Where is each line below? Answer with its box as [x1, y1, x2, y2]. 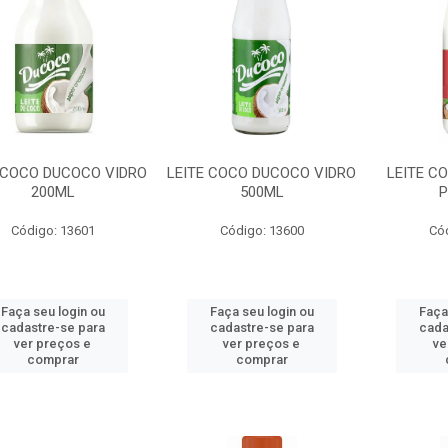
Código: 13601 [10, 223, 95, 238]
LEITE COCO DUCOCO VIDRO [167, 164, 357, 182]
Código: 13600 [219, 223, 304, 238]
